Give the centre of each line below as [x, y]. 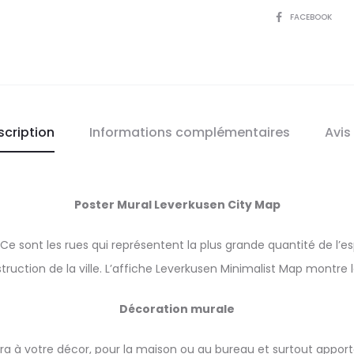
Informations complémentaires [189, 132]
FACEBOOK [312, 17]
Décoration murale [177, 309]
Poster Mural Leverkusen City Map [177, 205]
